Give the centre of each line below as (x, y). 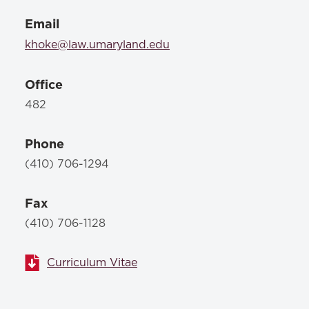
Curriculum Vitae (92, 263)
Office (44, 84)
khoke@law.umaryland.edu (97, 45)
